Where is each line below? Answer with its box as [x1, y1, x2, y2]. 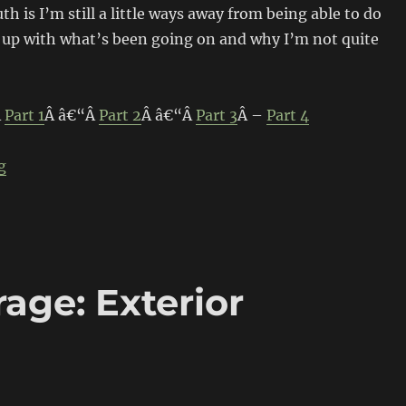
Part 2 [98, 105, 141, 124]
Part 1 [4, 105, 44, 124]
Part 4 [266, 105, 309, 124]
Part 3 [195, 105, 237, 124]
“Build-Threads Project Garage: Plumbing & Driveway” [5, 155, 401, 174]
